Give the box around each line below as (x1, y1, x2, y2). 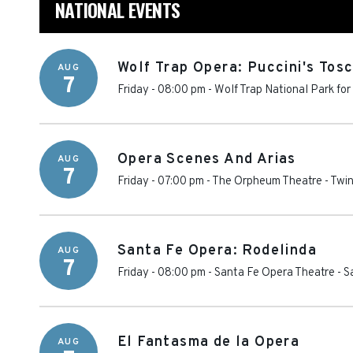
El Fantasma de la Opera (117, 333, 300, 351)
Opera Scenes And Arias (117, 150, 296, 169)
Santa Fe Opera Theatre (214, 266, 335, 281)
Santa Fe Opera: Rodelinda (117, 242, 317, 260)
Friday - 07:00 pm (117, 174, 204, 189)
